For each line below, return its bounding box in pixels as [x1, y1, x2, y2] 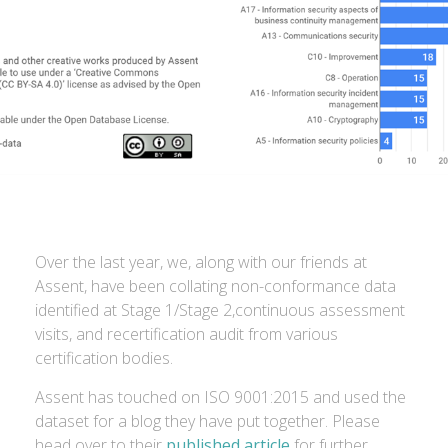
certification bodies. [35, 347, 173, 369]
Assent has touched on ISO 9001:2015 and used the [35, 386, 406, 408]
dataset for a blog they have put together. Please [35, 410, 380, 432]
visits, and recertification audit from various [35, 323, 338, 345]
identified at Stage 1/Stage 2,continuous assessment [35, 299, 405, 321]
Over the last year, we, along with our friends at [35, 251, 367, 273]
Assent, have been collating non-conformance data [35, 275, 396, 297]
